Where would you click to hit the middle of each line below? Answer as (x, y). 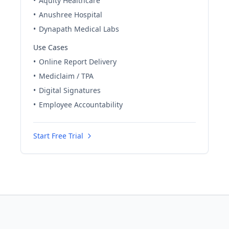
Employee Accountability (81, 105)
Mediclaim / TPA (66, 76)
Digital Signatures (70, 90)
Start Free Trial (58, 136)
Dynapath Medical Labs (79, 29)
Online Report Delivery (78, 62)
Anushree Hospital (71, 15)
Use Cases (51, 47)
